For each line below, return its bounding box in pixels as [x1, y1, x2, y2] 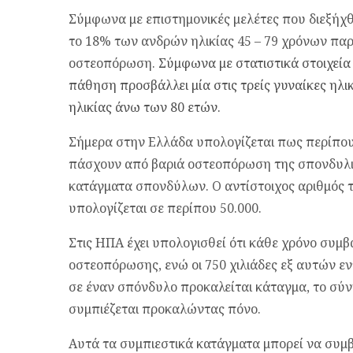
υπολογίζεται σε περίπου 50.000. [69, 199, 262, 217]
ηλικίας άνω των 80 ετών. [69, 98, 221, 117]
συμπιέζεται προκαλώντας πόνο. [69, 300, 261, 318]
